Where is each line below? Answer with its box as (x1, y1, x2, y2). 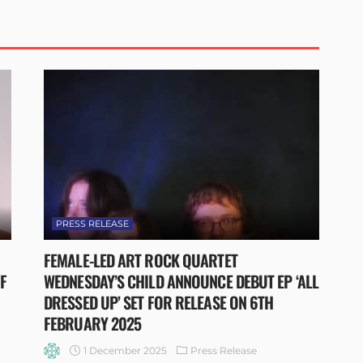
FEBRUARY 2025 (44, 311, 142, 336)
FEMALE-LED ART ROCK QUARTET (44, 248, 237, 273)
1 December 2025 (83, 344, 167, 357)
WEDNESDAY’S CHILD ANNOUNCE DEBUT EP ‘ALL (44, 269, 319, 294)
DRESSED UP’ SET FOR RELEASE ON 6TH (44, 290, 274, 315)
